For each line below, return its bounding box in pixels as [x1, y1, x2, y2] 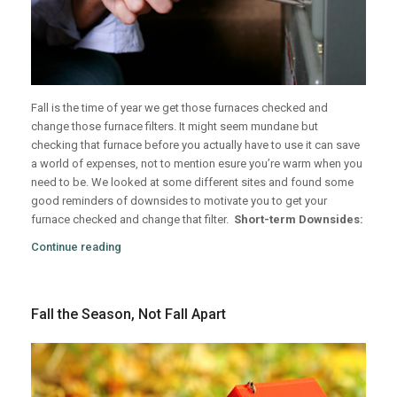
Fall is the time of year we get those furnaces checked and [31, 101, 328, 114]
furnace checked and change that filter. [31, 213, 231, 226]
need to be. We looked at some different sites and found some [31, 175, 354, 189]
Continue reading [31, 240, 121, 253]
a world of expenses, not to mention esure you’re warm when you [31, 157, 362, 170]
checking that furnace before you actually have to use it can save [31, 138, 360, 152]
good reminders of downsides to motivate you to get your [31, 194, 327, 207]
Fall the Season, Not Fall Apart [31, 306, 226, 323]
